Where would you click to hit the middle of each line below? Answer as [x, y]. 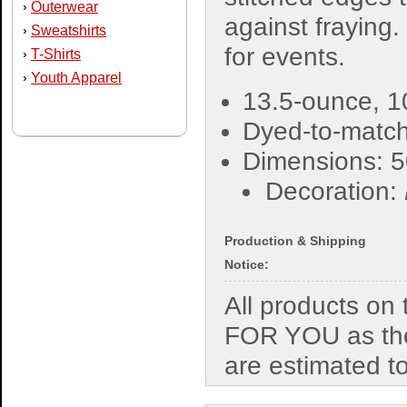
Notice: [247, 264]
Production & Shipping [295, 241]
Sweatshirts [69, 30]
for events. [285, 57]
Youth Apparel [76, 78]
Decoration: [335, 191]
